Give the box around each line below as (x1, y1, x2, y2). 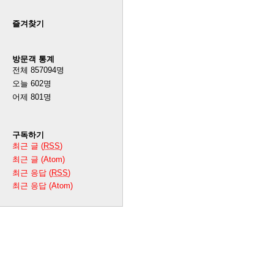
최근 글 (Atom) (12, 154, 65, 164)
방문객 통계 (12, 54, 54, 64)
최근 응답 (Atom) (12, 181, 73, 191)
